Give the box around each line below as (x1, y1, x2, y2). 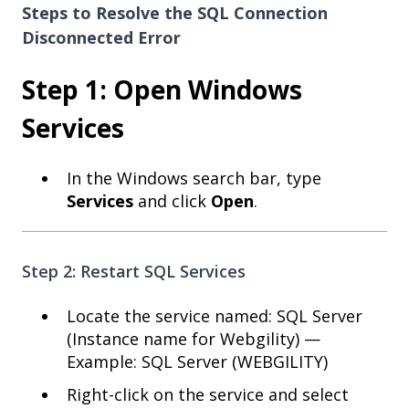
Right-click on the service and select (67, 383, 349, 406)
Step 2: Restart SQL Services (22, 260, 246, 283)
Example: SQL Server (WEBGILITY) (67, 350, 328, 372)
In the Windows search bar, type (67, 167, 321, 190)
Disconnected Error (22, 26, 181, 48)
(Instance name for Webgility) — (67, 327, 320, 350)
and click (133, 190, 211, 213)
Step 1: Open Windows (22, 72, 302, 108)
